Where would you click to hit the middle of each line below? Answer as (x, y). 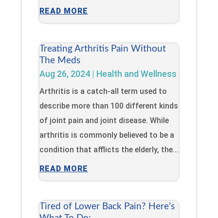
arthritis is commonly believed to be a (107, 135)
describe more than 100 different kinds (109, 106)
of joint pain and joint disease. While (104, 120)
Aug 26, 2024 (64, 73)
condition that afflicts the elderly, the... (109, 149)
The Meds (60, 60)
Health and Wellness (136, 73)
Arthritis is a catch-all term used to (103, 91)
